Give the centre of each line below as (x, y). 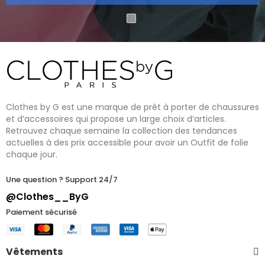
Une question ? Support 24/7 (62, 180)
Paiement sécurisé (41, 212)
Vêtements (34, 252)
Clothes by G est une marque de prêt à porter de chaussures (132, 107)
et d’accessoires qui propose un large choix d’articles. (116, 119)
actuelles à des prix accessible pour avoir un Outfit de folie (127, 143)
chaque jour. (32, 154)
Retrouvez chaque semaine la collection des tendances (122, 131)
